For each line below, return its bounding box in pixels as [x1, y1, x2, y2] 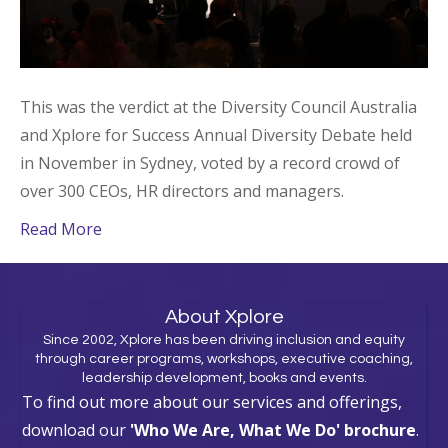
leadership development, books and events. [81, 370, 367, 385]
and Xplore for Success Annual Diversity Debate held [20, 123, 412, 146]
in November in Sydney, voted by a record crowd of [20, 151, 400, 174]
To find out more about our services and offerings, [22, 390, 403, 413]
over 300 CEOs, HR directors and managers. [20, 179, 344, 202]
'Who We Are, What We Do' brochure [130, 418, 417, 441]
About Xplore [164, 306, 284, 327]
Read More [20, 217, 102, 240]
